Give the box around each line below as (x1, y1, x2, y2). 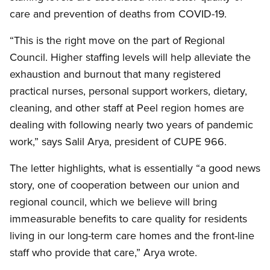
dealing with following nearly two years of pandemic (10, 117, 253, 133)
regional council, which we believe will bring (10, 194, 217, 210)
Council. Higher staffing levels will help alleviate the (10, 49, 251, 65)
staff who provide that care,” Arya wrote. (10, 245, 197, 260)
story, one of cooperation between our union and (10, 177, 239, 193)
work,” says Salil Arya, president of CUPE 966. (10, 134, 227, 149)
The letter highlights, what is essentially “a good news (10, 160, 260, 176)
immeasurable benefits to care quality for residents (10, 211, 247, 227)
